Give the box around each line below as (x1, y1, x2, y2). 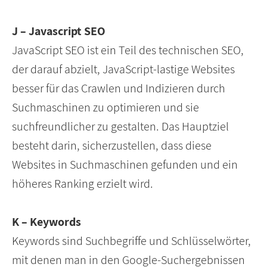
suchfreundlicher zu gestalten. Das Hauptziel (12, 119, 229, 135)
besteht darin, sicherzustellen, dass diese (12, 138, 212, 154)
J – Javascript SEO (12, 23, 105, 39)
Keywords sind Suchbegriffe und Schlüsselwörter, (12, 233, 251, 249)
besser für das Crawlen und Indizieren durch (12, 80, 225, 97)
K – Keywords (12, 214, 81, 230)
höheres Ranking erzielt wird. (12, 176, 153, 192)
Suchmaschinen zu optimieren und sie (12, 100, 199, 116)
